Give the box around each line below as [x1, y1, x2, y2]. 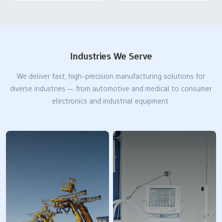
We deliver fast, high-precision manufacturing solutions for [17, 70, 205, 81]
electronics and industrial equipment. [52, 95, 170, 106]
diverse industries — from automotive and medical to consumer [10, 83, 212, 94]
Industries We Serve [70, 49, 152, 62]
